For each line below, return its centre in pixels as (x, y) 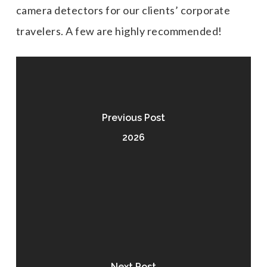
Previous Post (133, 117)
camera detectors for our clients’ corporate (123, 10)
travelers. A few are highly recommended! (119, 31)
